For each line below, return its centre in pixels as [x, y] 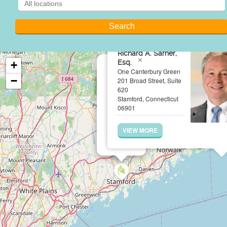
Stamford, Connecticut [148, 99]
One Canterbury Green [149, 71]
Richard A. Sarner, [147, 53]
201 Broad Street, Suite [149, 80]
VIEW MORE [140, 130]
